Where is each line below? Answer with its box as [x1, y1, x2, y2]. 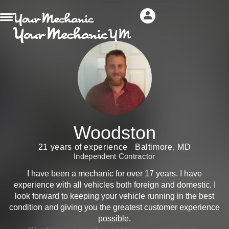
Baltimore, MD [134, 143, 191, 151]
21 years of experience [38, 143, 128, 151]
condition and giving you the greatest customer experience [9, 203, 220, 212]
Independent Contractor [74, 152, 155, 161]
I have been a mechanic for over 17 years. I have [27, 169, 202, 178]
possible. [98, 214, 131, 223]
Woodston [73, 122, 156, 143]
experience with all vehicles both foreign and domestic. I [13, 180, 216, 189]
